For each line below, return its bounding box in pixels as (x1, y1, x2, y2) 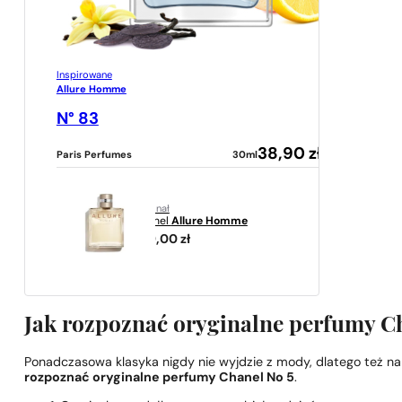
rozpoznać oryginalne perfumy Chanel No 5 (24, 371, 295, 386)
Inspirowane (56, 71, 112, 82)
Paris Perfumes (56, 150, 132, 161)
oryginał (132, 205, 170, 215)
